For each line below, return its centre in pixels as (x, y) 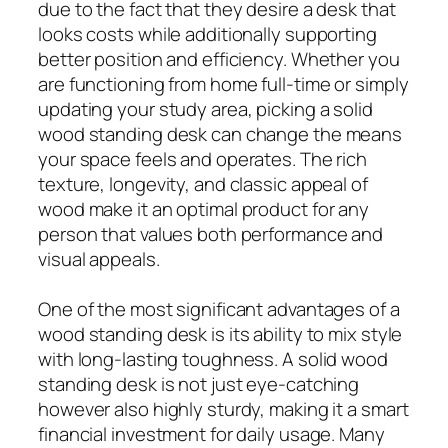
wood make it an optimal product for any (204, 208)
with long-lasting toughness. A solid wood (213, 358)
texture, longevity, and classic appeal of (203, 183)
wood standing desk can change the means (220, 133)
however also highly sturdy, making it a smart (223, 408)
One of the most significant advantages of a (219, 308)
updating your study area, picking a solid (205, 108)
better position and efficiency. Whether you (219, 58)
